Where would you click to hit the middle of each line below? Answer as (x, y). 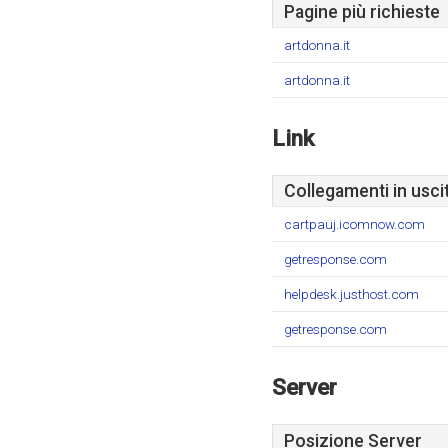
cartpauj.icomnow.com (354, 224)
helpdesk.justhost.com (351, 294)
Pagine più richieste (362, 12)
